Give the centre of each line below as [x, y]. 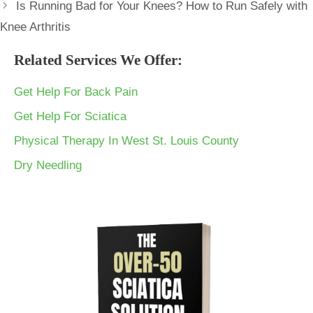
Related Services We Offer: [98, 60]
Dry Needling [48, 165]
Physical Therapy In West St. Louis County [126, 140]
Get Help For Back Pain [76, 92]
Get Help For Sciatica [70, 116]
